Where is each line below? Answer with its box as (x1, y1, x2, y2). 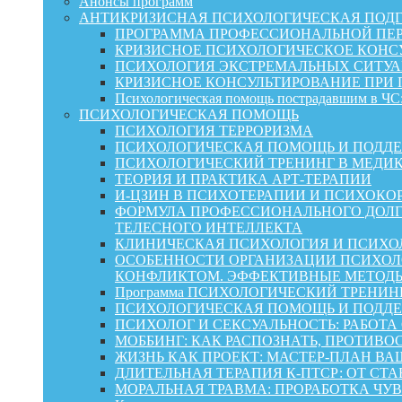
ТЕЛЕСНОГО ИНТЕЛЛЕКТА (115, 219, 302, 235)
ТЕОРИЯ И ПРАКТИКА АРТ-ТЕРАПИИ (115, 170, 371, 187)
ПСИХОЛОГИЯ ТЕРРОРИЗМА (115, 122, 313, 138)
